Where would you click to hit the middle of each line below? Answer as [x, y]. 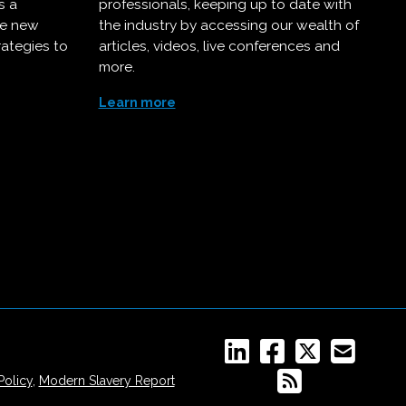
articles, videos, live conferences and [219, 46]
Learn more [137, 102]
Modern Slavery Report [106, 381]
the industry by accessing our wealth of [228, 25]
